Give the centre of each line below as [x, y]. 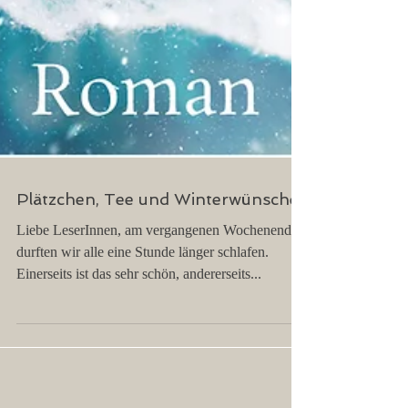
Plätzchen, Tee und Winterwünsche [158, 272]
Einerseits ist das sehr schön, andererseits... [139, 347]
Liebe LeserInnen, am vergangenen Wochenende [157, 303]
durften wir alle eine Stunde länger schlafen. [143, 325]
